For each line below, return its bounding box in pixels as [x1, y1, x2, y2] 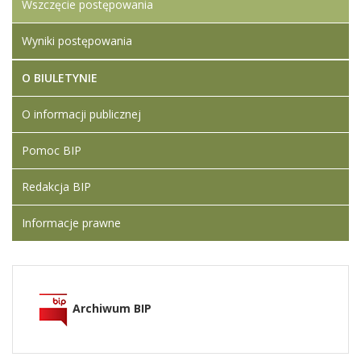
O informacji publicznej [22, 106, 141, 122]
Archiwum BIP [73, 300, 151, 316]
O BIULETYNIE [22, 70, 98, 85]
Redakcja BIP [22, 179, 91, 194]
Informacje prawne [22, 215, 121, 230]
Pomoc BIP [22, 143, 81, 158]
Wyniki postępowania [22, 33, 132, 48]
